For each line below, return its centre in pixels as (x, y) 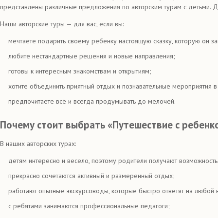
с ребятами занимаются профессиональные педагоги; (89, 206)
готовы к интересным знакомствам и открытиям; (80, 71)
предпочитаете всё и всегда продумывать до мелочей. (92, 101)
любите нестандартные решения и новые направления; (92, 56)
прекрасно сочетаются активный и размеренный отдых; (91, 175)
